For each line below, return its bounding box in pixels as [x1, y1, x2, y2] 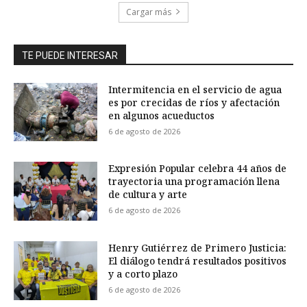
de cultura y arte [108, 188, 188, 201]
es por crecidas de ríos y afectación [108, 95, 280, 109]
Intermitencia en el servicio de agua [108, 82, 282, 96]
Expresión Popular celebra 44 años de [108, 162, 287, 175]
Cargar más [126, 5, 171, 18]
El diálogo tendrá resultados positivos [108, 254, 287, 267]
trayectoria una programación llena [108, 175, 280, 188]
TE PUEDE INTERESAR [22, 49, 118, 61]
